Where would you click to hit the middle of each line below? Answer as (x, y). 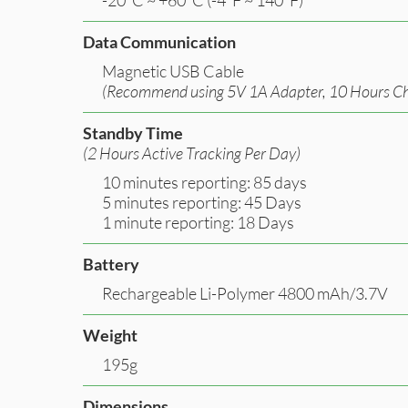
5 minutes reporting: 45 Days (202, 202)
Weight (110, 335)
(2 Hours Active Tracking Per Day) (192, 153)
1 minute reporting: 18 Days (198, 222)
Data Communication (159, 41)
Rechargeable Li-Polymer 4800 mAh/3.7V (245, 293)
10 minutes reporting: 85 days (204, 182)
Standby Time (133, 133)
